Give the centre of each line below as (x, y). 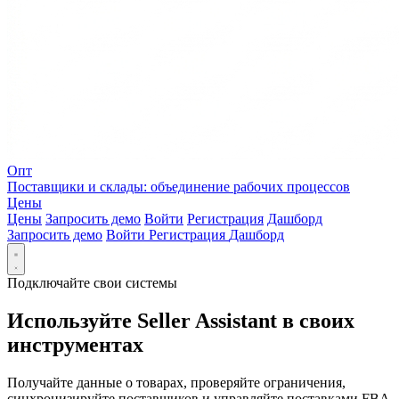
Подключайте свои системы (92, 283)
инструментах (75, 344)
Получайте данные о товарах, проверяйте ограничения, (176, 382)
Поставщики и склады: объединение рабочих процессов (179, 187)
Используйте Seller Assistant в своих (181, 320)
